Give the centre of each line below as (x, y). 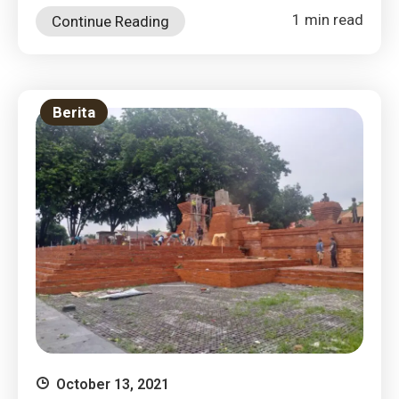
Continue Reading (110, 22)
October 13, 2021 (113, 384)
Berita (74, 112)
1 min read (328, 20)
